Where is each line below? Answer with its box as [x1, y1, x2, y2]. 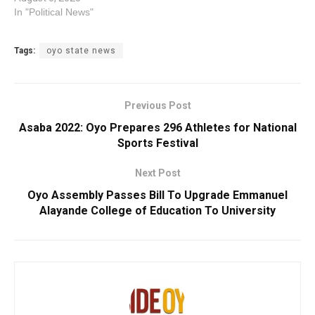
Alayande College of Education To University [39, 203, 276, 217]
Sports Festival [117, 136, 198, 150]
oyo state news [46, 45, 116, 56]
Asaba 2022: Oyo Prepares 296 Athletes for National [18, 120, 297, 134]
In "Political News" [14, 6, 94, 18]
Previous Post [124, 99, 191, 111]
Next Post [134, 167, 181, 179]
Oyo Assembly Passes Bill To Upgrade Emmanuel [27, 188, 288, 202]
